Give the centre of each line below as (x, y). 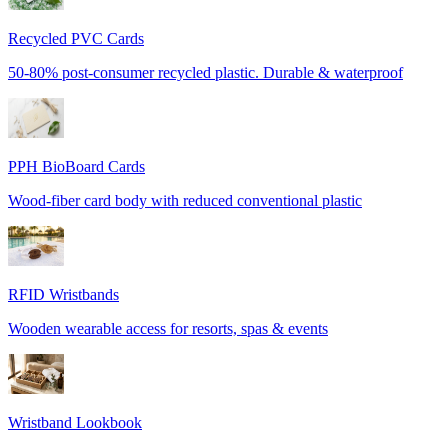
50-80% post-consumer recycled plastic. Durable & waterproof (205, 72)
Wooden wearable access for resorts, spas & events (168, 328)
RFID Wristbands (63, 294)
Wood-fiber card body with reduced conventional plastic (185, 200)
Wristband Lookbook (75, 422)
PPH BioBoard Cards (76, 166)
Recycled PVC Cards (76, 38)
